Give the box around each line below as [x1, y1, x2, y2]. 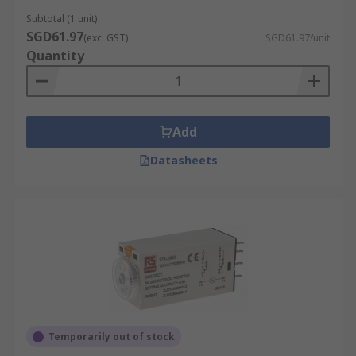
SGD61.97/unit [265, 31, 330, 44]
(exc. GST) [83, 31, 128, 44]
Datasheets [149, 153, 218, 168]
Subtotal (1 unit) [26, 12, 97, 25]
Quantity [26, 47, 84, 64]
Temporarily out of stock [48, 330, 175, 343]
